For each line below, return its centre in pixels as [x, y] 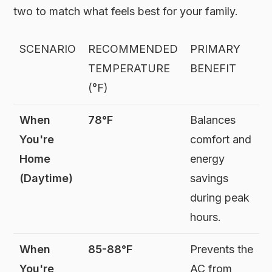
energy [208, 158]
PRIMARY [216, 49]
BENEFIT [213, 68]
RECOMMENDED [133, 49]
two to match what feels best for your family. [126, 11]
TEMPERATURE [129, 68]
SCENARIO [48, 49]
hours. [206, 217]
